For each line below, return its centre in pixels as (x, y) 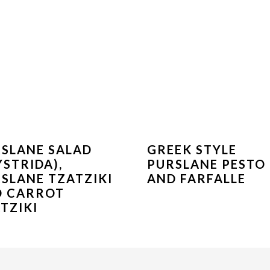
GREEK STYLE (192, 150)
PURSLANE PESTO (206, 164)
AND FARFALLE (196, 179)
